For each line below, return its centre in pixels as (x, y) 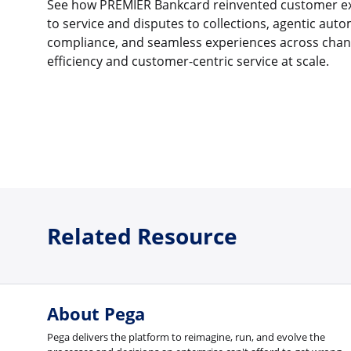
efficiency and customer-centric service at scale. (188, 62)
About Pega (96, 314)
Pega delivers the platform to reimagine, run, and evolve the (186, 337)
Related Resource (142, 235)
